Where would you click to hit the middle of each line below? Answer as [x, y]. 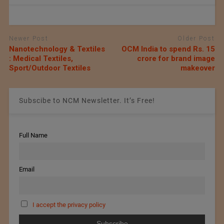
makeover [198, 68]
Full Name [33, 135]
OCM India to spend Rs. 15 [168, 49]
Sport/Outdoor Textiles [49, 68]
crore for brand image [176, 58]
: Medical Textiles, [41, 58]
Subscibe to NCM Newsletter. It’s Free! [87, 100]
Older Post [196, 39]
